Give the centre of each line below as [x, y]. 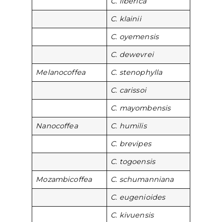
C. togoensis [133, 162]
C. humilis [129, 126]
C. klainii [126, 19]
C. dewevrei [132, 55]
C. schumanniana [142, 180]
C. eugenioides [138, 197]
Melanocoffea [61, 73]
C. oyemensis [135, 37]
